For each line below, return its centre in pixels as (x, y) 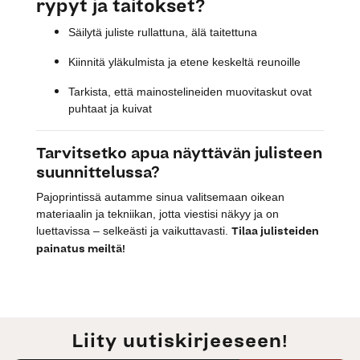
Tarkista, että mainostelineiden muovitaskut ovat (190, 91)
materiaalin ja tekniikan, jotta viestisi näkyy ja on (157, 213)
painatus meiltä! (81, 249)
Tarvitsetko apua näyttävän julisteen (179, 153)
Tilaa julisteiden (275, 231)
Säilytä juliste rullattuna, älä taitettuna (163, 32)
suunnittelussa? (98, 172)
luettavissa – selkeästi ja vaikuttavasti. (134, 230)
